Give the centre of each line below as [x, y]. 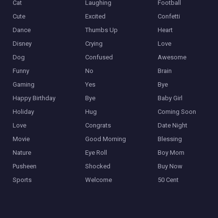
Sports [22, 180]
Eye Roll [96, 153]
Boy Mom [171, 153]
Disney [22, 44]
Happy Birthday [34, 98]
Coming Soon [177, 112]
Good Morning [106, 139]
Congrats [98, 126]
